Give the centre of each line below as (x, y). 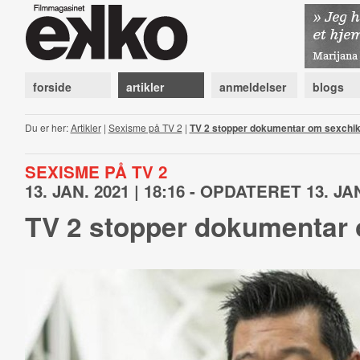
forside (52, 87)
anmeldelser (252, 87)
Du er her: (47, 127)
